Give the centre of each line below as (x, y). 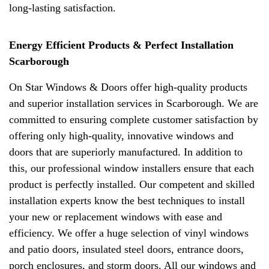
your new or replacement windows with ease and (116, 216)
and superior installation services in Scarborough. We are (134, 103)
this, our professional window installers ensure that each (131, 168)
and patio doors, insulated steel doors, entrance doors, (126, 249)
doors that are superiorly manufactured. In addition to (126, 152)
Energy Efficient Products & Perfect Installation (121, 45)
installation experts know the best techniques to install (127, 200)
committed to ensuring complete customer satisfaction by (134, 119)
